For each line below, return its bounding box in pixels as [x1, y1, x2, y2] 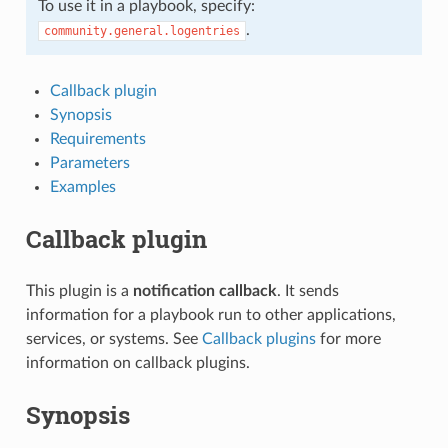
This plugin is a [25, 282, 133, 299]
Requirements [49, 130, 146, 147]
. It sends [276, 282, 339, 299]
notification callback [132, 282, 277, 299]
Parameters [49, 154, 130, 171]
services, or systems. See [25, 330, 202, 347]
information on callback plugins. [25, 354, 250, 371]
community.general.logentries [43, 23, 240, 38]
